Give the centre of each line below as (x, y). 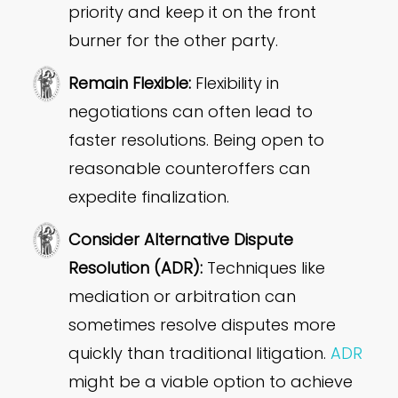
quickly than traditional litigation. (200, 354)
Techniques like (264, 268)
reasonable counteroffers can (190, 169)
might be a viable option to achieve (211, 382)
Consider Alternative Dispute (181, 240)
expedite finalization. (149, 197)
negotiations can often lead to (191, 112)
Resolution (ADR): (136, 268)
